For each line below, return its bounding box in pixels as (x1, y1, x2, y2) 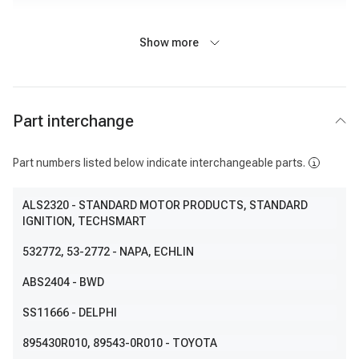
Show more (139, 36, 199, 49)
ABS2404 (22, 276, 70, 288)
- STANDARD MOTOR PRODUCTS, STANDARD (71, 199, 308, 212)
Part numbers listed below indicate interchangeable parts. (13, 156, 305, 169)
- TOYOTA (165, 337, 217, 349)
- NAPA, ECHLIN (112, 245, 194, 258)
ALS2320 (22, 199, 69, 212)
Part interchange (13, 111, 134, 131)
